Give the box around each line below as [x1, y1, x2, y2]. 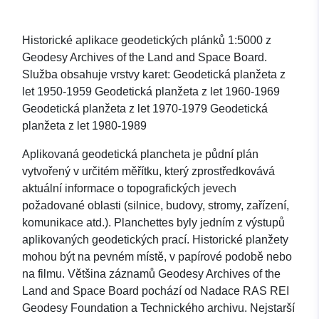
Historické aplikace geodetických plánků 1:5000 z [22, 34, 271, 47]
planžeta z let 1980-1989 [22, 120, 147, 132]
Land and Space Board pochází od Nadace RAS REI [22, 285, 289, 298]
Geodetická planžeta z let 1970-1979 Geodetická [22, 103, 268, 115]
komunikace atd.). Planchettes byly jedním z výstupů [22, 216, 285, 229]
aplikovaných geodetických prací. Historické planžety [22, 234, 288, 246]
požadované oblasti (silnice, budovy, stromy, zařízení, [22, 199, 289, 212]
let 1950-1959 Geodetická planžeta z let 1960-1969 [22, 85, 280, 98]
